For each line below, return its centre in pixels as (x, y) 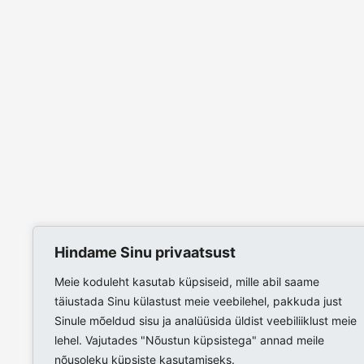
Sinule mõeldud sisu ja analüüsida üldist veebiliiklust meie (206, 321)
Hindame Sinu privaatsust (145, 252)
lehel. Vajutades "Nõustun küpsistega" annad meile (189, 340)
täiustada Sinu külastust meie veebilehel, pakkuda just (198, 301)
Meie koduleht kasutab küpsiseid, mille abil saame (187, 282)
